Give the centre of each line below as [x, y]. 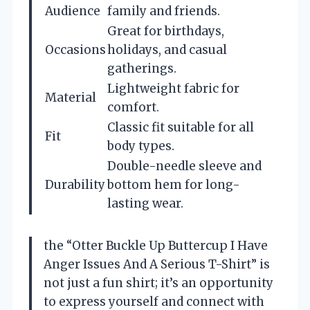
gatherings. [142, 68]
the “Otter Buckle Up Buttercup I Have [156, 245]
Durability [75, 184]
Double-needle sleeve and [184, 166]
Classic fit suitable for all [181, 127]
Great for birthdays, [166, 31]
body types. [141, 146]
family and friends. [164, 11]
